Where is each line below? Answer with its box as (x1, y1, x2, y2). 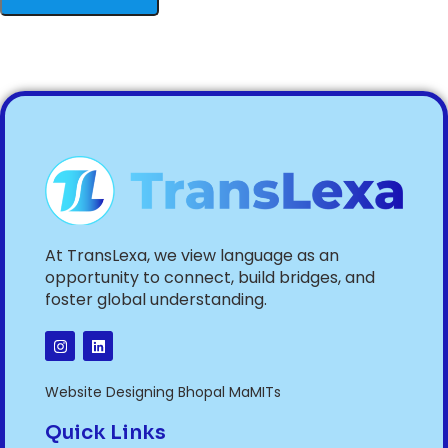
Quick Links (45, 420, 166, 446)
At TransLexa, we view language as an (45, 244, 339, 268)
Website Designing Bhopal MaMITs (45, 382, 281, 403)
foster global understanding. (45, 288, 267, 312)
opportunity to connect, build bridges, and (45, 266, 375, 290)
